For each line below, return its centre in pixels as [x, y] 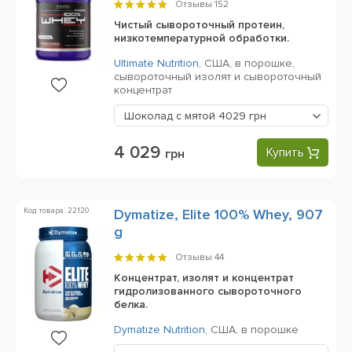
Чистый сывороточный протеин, [199, 25]
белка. [131, 304]
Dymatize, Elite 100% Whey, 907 [218, 214]
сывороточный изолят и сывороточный [218, 77]
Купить [285, 152]
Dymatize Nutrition [159, 330]
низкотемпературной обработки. [202, 38]
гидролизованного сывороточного [208, 291]
